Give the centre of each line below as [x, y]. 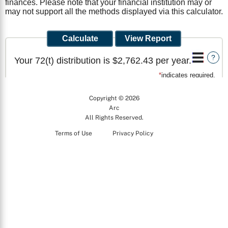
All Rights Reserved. [114, 118]
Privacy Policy [133, 133]
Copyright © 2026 [114, 98]
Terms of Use [73, 133]
